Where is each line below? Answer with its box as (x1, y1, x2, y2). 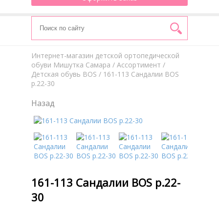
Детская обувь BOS (31, 69, 97, 79)
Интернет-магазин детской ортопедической (31, 51, 179, 60)
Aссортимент (117, 60, 161, 69)
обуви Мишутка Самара (31, 60, 110, 69)
